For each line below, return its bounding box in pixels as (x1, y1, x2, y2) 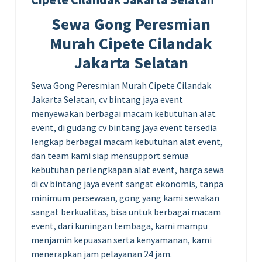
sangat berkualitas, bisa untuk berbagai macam (31, 205, 221, 218)
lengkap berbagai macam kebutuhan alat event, (31, 135, 223, 147)
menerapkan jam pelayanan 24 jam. (31, 247, 172, 260)
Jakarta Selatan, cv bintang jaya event (31, 93, 183, 105)
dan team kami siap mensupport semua (31, 149, 189, 161)
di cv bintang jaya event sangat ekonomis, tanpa (31, 177, 223, 189)
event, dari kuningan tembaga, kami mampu (31, 219, 208, 232)
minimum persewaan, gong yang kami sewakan (31, 191, 219, 204)
